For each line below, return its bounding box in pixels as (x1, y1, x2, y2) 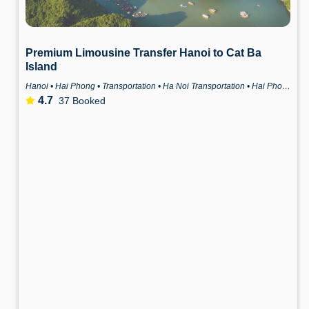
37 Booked (59, 94, 106, 106)
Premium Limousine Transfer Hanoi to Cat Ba (26, 47, 261, 59)
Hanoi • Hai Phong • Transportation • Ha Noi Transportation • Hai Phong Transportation (282, 81, 290, 92)
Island (26, 61, 57, 73)
